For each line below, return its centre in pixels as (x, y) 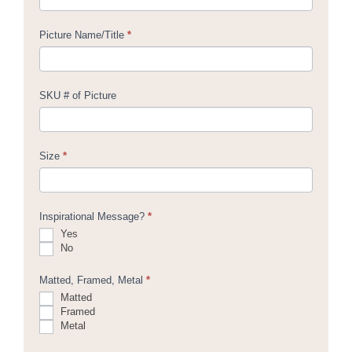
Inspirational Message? (93, 216)
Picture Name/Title (83, 35)
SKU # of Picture (78, 95)
